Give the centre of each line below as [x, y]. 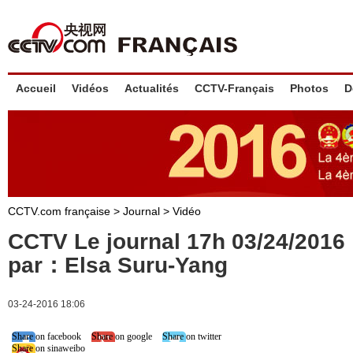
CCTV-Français [234, 88]
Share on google [122, 336]
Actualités [152, 88]
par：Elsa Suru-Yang [118, 265]
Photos [309, 88]
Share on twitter [192, 336]
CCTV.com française [61, 211]
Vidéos [90, 88]
